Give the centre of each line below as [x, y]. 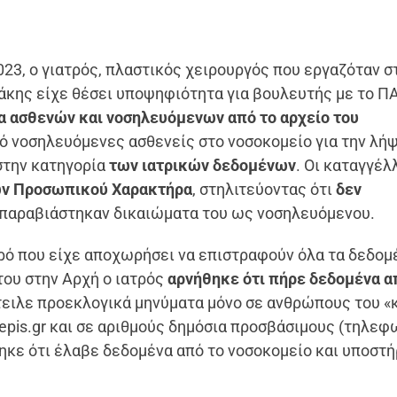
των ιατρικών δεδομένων [203, 165]
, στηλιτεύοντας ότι [265, 189]
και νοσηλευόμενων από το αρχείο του [219, 117]
